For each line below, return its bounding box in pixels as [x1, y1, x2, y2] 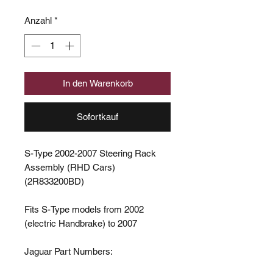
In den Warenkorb [62, 78, 133, 89]
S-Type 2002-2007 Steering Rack [24, 148, 156, 159]
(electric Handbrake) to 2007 [24, 218, 137, 229]
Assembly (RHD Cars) [24, 162, 115, 173]
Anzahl [24, 15, 52, 26]
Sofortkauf [77, 112, 118, 122]
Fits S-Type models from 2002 [24, 204, 144, 215]
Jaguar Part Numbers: [24, 246, 113, 257]
